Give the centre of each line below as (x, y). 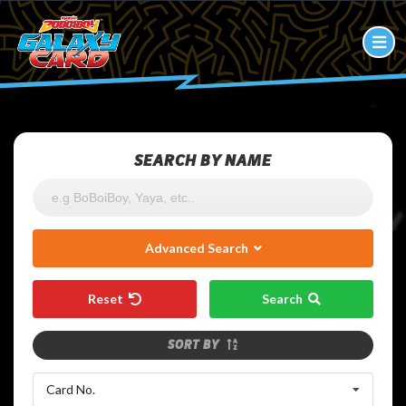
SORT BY (197, 345)
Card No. (71, 389)
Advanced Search (199, 247)
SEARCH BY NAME (203, 161)
